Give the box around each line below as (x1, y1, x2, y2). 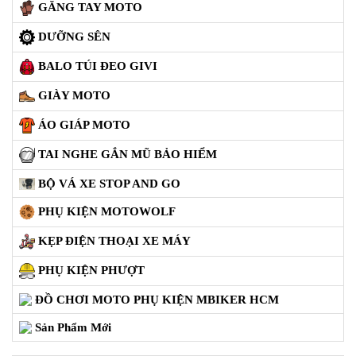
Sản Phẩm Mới (35, 320, 111, 334)
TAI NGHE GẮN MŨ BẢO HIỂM (38, 148, 217, 161)
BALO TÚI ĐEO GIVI (38, 60, 157, 73)
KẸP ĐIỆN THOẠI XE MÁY (38, 234, 191, 248)
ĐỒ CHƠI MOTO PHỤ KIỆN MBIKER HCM (35, 292, 279, 306)
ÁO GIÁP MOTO (38, 118, 130, 132)
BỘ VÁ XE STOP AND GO (38, 176, 180, 190)
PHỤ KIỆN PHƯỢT (38, 264, 145, 277)
